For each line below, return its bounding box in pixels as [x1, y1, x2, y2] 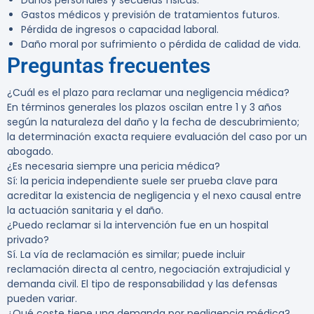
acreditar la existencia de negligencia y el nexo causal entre [7, 189, 301, 203]
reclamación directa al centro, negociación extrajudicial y [7, 262, 290, 277]
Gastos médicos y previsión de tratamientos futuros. [21, 8, 280, 22]
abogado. [7, 144, 53, 159]
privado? [7, 233, 49, 247]
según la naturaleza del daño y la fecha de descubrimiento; [7, 115, 299, 130]
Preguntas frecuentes [7, 53, 210, 78]
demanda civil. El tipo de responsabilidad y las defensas [7, 277, 278, 292]
